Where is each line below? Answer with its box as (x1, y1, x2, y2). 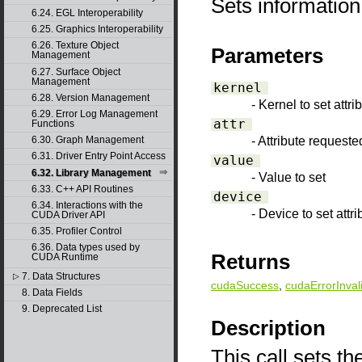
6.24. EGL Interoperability (31, 7, 143, 19)
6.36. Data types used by (31, 242, 140, 254)
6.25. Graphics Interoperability (31, 23, 163, 36)
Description (211, 316, 326, 341)
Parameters (211, 43, 323, 68)
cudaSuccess (211, 278, 279, 292)
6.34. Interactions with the (31, 199, 143, 211)
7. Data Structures (21, 271, 100, 283)
